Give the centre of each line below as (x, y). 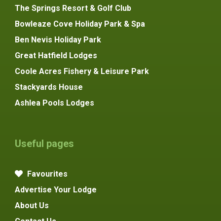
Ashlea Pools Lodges (55, 103)
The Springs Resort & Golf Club (73, 8)
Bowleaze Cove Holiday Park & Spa (80, 24)
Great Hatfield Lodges (56, 56)
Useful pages (44, 144)
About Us (32, 206)
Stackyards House (49, 87)
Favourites (46, 174)
